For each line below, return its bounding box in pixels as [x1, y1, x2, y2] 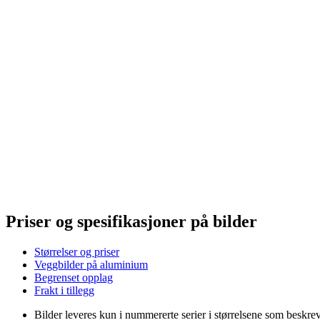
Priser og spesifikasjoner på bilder [6, 211, 257, 231]
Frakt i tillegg [34, 284, 94, 296]
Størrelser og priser [34, 245, 119, 258]
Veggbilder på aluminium [34, 258, 148, 271]
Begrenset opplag [34, 271, 113, 284]
